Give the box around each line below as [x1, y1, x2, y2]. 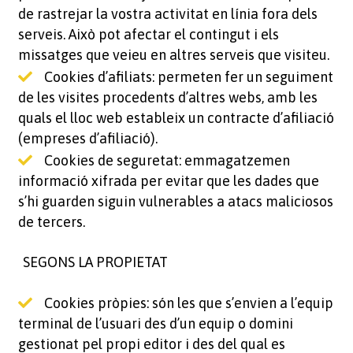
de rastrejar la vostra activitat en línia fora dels [17, 6, 318, 22]
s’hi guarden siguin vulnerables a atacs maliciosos [17, 193, 333, 210]
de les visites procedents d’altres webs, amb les [17, 89, 318, 106]
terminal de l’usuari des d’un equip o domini [17, 315, 293, 332]
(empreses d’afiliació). [17, 130, 158, 147]
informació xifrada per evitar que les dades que [17, 173, 319, 189]
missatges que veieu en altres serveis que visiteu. [17, 46, 329, 63]
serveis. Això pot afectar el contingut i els [17, 26, 279, 43]
